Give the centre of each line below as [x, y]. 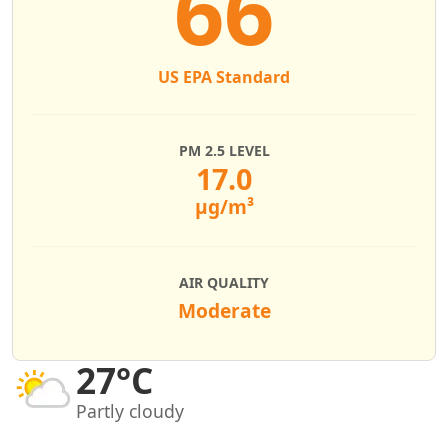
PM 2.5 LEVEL [224, 150]
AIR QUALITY [224, 282]
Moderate [224, 310]
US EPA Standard [224, 77]
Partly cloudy [130, 410]
